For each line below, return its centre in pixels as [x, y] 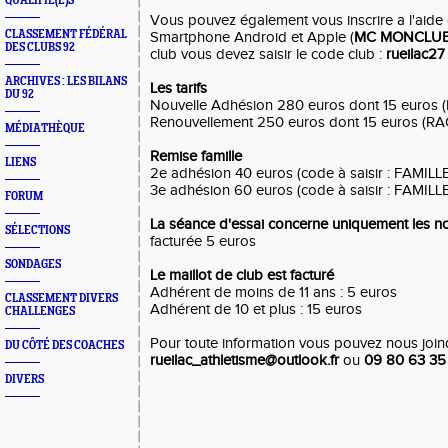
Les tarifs [178, 88]
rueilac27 [415, 54]
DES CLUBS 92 [40, 47]
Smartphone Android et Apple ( [252, 37]
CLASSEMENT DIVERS [61, 298]
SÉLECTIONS [37, 230]
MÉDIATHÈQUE [45, 128]
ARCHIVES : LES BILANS [66, 81]
